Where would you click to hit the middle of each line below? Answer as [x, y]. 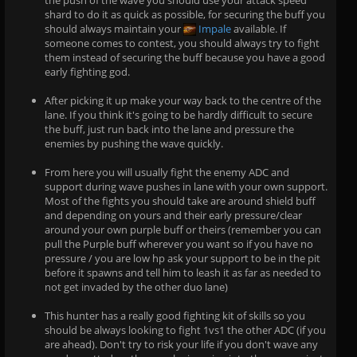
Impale [214, 28]
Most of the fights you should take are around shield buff [180, 200]
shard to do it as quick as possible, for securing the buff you [185, 14]
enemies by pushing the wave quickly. [134, 143]
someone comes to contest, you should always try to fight [182, 43]
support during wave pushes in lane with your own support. [186, 186]
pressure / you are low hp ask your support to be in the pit [182, 258]
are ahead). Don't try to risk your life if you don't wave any [181, 344]
